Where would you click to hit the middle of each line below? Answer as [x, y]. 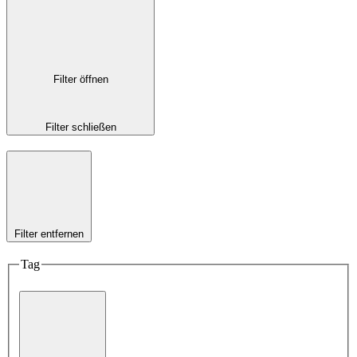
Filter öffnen [80, 79]
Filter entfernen [49, 233]
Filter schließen [80, 127]
